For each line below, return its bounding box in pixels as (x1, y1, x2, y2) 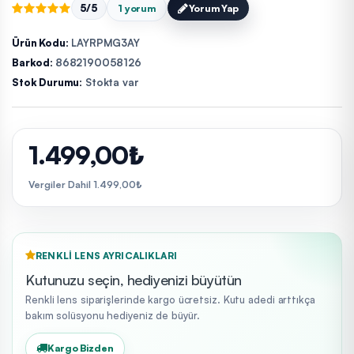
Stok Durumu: (12, 76, 83, 89)
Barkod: (12, 56, 55, 70)
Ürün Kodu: (12, 36, 69, 50)
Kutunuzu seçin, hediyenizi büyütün (25, 270, 242, 288)
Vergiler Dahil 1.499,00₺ (28, 179, 142, 191)
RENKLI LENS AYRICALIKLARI (36, 249, 177, 262)
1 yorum (118, 2, 156, 14)
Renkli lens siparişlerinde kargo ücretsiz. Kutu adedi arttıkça (25, 292, 315, 306)
